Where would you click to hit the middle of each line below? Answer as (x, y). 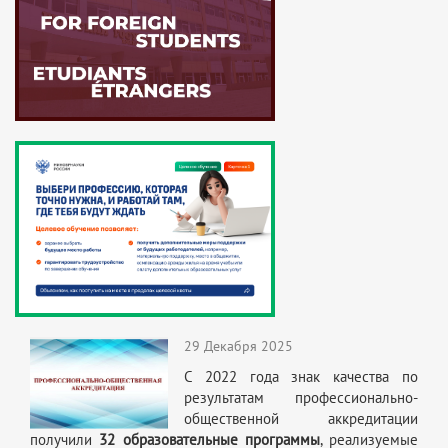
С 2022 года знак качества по (301, 377)
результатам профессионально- (301, 398)
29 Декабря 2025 (238, 347)
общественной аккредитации (301, 419)
